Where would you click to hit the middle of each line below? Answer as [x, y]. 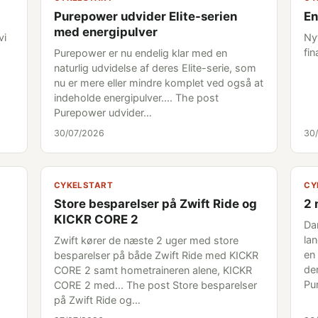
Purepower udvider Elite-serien [145, 16]
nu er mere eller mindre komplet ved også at [158, 83]
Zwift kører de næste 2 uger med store [146, 240]
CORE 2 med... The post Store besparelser [155, 285]
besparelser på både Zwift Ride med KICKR [156, 255]
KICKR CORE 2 [96, 219]
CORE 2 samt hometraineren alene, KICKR [153, 270]
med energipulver [105, 32]
